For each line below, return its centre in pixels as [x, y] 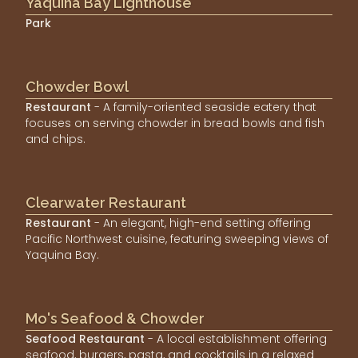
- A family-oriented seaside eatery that [205, 107]
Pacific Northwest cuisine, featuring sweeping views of [177, 239]
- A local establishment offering [237, 338]
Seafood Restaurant [85, 338]
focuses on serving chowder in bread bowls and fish [175, 123]
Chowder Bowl [77, 86]
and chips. [56, 139]
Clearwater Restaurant [106, 202]
